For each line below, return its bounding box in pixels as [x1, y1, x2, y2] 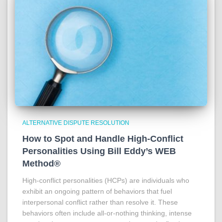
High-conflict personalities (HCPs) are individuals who [22, 176, 189, 184]
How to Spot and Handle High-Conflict [22, 133, 183, 144]
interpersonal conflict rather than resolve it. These [22, 198, 178, 206]
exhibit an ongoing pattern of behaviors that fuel [22, 187, 172, 195]
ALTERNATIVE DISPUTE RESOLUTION [22, 119, 129, 126]
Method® [22, 158, 60, 168]
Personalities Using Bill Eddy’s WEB [22, 146, 176, 156]
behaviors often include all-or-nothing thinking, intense [22, 209, 192, 217]
